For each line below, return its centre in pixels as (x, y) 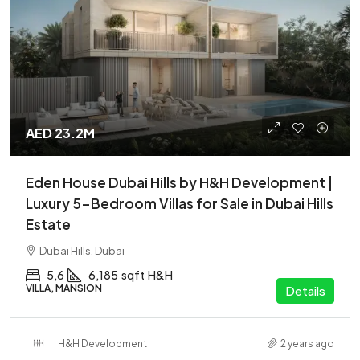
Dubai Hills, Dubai (82, 251)
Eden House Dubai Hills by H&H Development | (179, 182)
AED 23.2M (60, 133)
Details (305, 290)
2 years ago (307, 343)
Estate (48, 224)
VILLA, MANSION (64, 288)
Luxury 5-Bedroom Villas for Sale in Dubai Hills (180, 203)
